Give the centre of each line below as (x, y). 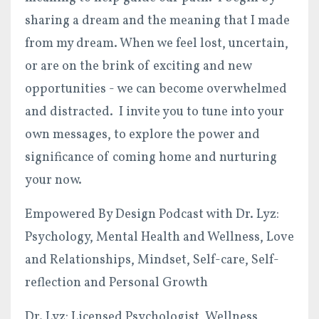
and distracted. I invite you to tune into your (155, 112)
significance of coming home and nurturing (151, 157)
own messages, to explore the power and (142, 135)
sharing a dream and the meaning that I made (157, 21)
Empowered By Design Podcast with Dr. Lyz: (152, 214)
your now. (53, 180)
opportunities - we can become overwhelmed (156, 89)
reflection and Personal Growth (116, 283)
